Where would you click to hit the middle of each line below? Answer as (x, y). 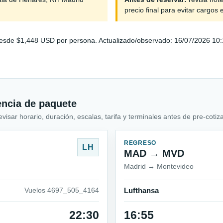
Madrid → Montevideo (159, 166)
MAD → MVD (154, 153)
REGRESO (140, 143)
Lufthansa (141, 190)
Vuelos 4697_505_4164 (62, 190)
